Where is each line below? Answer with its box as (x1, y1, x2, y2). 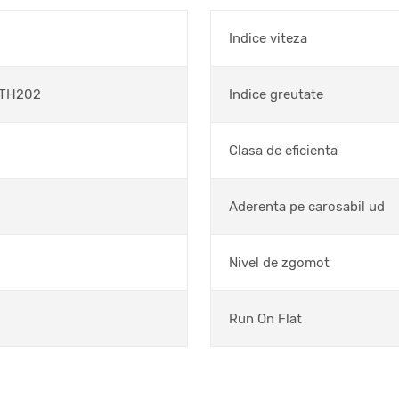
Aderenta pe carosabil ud (229, 199, 385, 215)
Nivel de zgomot (229, 255, 330, 271)
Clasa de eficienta (229, 142, 338, 159)
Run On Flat (229, 311, 302, 327)
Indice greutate (229, 86, 323, 102)
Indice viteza (229, 30, 307, 46)
